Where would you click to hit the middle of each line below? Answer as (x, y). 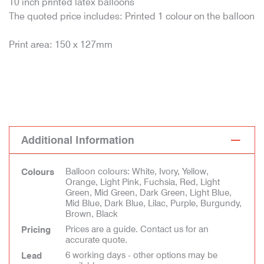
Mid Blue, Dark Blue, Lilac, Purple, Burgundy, (154, 203)
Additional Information (78, 140)
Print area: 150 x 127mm (61, 44)
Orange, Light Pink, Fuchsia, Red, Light (143, 182)
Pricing (36, 230)
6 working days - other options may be (141, 255)
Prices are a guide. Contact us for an (137, 229)
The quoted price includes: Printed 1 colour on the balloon (132, 16)
